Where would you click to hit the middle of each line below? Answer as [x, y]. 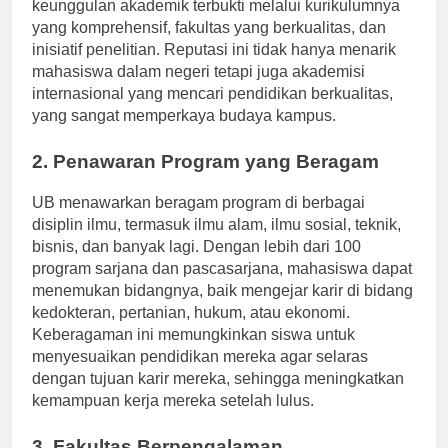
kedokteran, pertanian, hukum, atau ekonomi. [191, 331]
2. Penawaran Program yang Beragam [205, 180]
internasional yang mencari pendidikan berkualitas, [212, 112]
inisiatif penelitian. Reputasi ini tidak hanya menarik [214, 68]
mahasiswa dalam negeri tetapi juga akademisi [198, 90]
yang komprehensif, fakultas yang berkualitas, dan [209, 46]
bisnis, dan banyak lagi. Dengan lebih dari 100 [196, 265]
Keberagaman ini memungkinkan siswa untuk [193, 353]
